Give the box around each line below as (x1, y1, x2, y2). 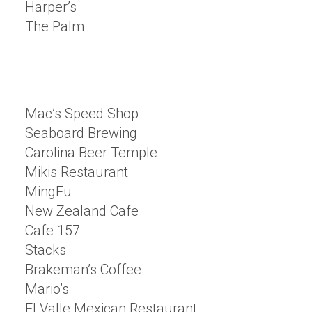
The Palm (25, 18, 84, 35)
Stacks (25, 242, 66, 258)
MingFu (25, 183, 72, 200)
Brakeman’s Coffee (25, 261, 141, 278)
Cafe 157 (25, 222, 80, 239)
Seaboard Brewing (25, 125, 137, 141)
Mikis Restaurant (25, 164, 128, 180)
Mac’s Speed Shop (25, 105, 139, 122)
